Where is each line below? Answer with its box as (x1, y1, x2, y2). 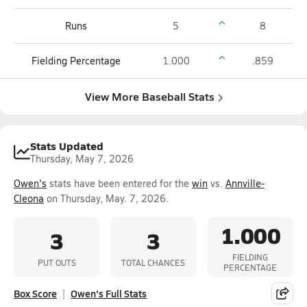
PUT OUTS (37, 256, 76, 268)
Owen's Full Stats (71, 286, 147, 300)
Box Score (14, 286, 57, 300)
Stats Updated (30, 138, 103, 153)
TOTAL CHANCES (121, 256, 186, 268)
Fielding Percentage (32, 54, 121, 67)
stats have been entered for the (47, 177, 192, 190)
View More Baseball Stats (84, 88, 214, 104)
